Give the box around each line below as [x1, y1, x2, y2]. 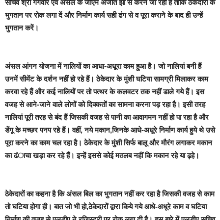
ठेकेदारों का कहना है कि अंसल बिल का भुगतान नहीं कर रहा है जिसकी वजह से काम [5, 190, 215, 198]
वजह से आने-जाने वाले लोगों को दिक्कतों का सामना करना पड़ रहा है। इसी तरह [5, 100, 205, 109]
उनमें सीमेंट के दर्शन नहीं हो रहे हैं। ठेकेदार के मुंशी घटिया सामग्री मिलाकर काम [5, 75, 208, 83]
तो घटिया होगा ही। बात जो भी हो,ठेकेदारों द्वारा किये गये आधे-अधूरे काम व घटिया [5, 202, 207, 211]
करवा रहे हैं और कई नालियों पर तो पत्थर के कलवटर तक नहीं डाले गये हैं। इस [5, 87, 204, 96]
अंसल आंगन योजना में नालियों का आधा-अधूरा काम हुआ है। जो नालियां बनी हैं [5, 62, 201, 70]
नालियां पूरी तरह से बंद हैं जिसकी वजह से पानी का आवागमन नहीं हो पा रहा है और [5, 113, 209, 121]
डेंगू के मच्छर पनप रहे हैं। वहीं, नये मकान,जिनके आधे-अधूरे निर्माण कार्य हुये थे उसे [5, 126, 215, 134]
